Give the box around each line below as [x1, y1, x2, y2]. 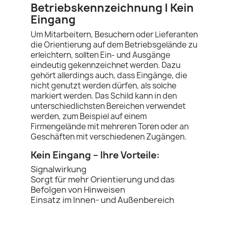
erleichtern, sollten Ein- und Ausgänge [31, 50, 170, 60]
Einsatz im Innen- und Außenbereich [31, 194, 174, 205]
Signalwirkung [31, 164, 86, 175]
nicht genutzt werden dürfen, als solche [31, 80, 176, 91]
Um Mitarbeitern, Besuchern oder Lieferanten [31, 29, 198, 40]
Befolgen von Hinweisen [31, 184, 125, 195]
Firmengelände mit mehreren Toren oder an [31, 121, 189, 132]
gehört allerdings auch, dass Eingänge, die [31, 70, 187, 81]
